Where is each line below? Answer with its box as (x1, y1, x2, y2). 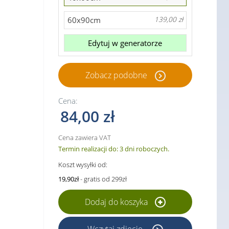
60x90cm (67, 15, 101, 26)
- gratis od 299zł (79, 174, 127, 184)
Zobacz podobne (85, 70, 147, 81)
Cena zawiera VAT (58, 133, 111, 143)
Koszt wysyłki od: (58, 160, 107, 170)
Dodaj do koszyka (85, 196, 150, 208)
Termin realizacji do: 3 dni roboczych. (58, 144, 169, 154)
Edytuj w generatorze (88, 38, 163, 49)
